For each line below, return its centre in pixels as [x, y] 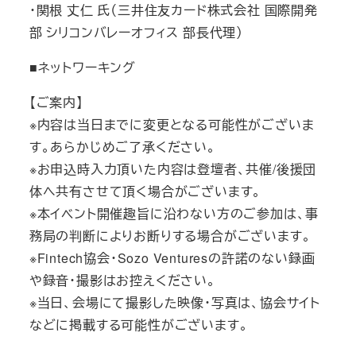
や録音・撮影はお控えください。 [122, 280]
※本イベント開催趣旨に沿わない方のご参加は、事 [174, 213]
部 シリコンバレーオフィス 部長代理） [136, 32]
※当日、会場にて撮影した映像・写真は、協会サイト [174, 302]
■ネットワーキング [82, 67]
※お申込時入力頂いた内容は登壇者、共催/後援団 [173, 168]
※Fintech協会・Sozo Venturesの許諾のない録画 [172, 257]
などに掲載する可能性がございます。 [139, 324]
